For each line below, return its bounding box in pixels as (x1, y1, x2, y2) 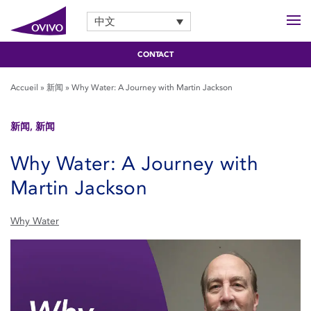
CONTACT (137, 50, 174, 60)
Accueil (10, 83, 38, 92)
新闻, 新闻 (10, 121, 55, 133)
